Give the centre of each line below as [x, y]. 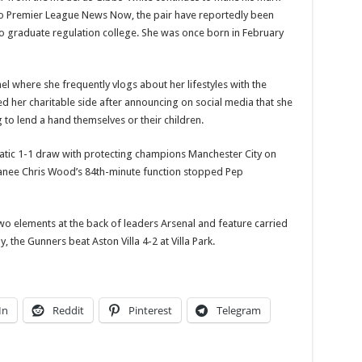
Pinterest [150, 311]
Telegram [238, 311]
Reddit [68, 311]
